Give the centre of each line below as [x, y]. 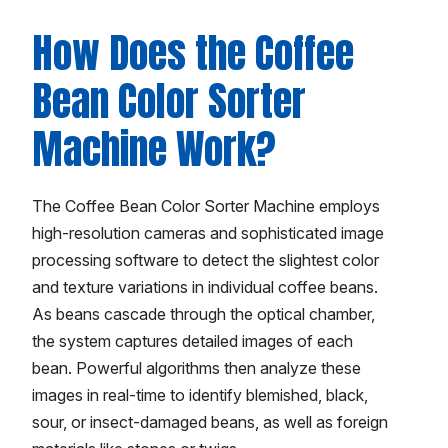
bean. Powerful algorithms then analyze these [196, 368]
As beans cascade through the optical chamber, [203, 314]
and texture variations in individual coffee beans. [205, 287]
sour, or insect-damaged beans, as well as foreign [210, 422]
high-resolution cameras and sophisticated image [208, 233]
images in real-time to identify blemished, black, [200, 395]
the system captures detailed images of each [192, 341]
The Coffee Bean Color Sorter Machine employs [206, 206]
